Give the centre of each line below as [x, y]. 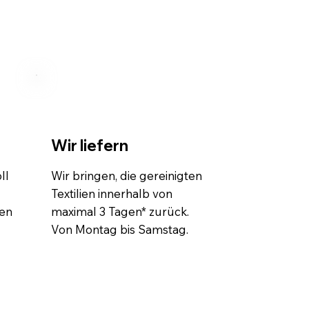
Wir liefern [89, 145]
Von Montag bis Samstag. [119, 229]
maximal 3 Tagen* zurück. [120, 211]
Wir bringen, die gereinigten [126, 175]
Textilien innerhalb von [111, 193]
